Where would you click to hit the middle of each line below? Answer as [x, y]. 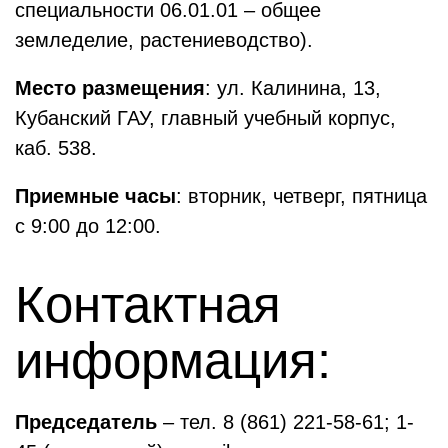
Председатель [86, 422]
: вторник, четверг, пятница [301, 196]
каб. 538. [56, 148]
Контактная [148, 304]
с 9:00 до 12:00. [88, 226]
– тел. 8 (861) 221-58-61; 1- [285, 422]
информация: [173, 360]
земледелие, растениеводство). [164, 40]
